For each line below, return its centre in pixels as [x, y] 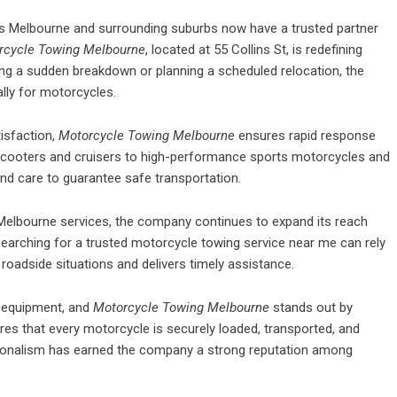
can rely [361, 243]
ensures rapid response [307, 136]
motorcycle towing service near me [234, 243]
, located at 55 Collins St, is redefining [254, 50]
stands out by [311, 307]
